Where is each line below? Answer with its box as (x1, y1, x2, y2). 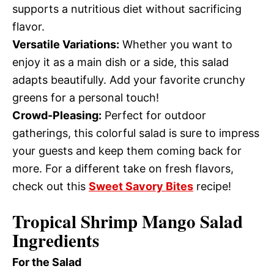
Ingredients (12, 228, 99, 253)
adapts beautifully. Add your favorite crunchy (12, 73, 245, 86)
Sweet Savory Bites (89, 180, 193, 193)
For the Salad (12, 256, 81, 268)
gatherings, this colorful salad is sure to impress (12, 127, 259, 139)
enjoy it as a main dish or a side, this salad (12, 56, 229, 68)
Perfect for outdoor (102, 109, 206, 122)
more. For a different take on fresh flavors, (12, 162, 234, 175)
